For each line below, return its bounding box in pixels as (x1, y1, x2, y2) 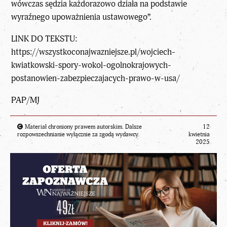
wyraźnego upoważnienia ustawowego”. (11, 12, 152, 23)
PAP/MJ (11, 94, 40, 105)
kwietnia (188, 130, 210, 138)
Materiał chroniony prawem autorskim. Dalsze (23, 123, 142, 131)
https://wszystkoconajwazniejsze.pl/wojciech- (11, 46, 176, 57)
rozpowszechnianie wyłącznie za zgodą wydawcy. (17, 130, 139, 138)
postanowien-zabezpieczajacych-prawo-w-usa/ (11, 72, 180, 84)
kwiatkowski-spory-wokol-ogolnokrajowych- (11, 59, 172, 70)
